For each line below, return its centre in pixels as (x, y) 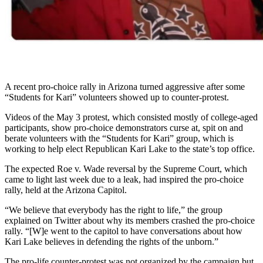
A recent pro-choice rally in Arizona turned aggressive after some (125, 86)
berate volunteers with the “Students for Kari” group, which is (119, 138)
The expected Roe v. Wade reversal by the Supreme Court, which (126, 168)
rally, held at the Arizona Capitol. (66, 190)
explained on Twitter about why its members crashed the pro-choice (130, 220)
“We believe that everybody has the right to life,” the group (114, 210)
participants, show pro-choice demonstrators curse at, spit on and (124, 127)
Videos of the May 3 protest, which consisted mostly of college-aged (131, 117)
